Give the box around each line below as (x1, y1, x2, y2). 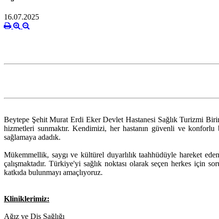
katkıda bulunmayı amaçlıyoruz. (4, 168, 103, 177)
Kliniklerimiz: (4, 195, 49, 203)
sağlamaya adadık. (4, 133, 61, 142)
